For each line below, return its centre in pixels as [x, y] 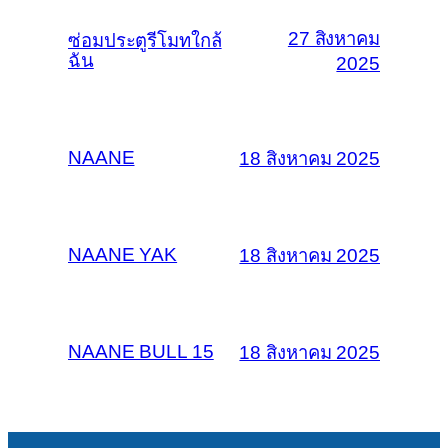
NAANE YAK [123, 255]
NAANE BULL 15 [141, 352]
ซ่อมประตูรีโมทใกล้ [145, 41]
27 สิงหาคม [333, 39]
